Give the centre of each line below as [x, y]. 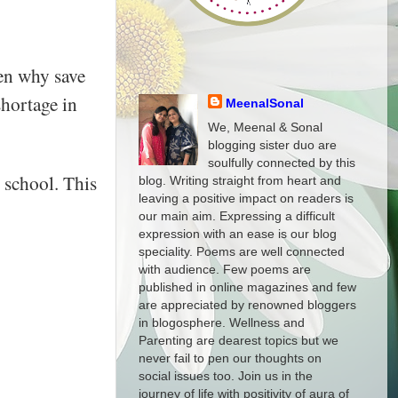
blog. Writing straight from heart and [240, 181]
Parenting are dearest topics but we [239, 341]
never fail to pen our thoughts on [230, 358]
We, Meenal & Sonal [265, 127]
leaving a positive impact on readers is [246, 199]
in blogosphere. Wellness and [222, 323]
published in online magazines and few [247, 287]
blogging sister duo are [272, 145]
